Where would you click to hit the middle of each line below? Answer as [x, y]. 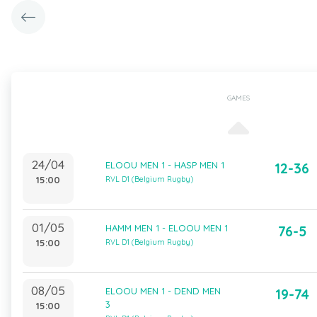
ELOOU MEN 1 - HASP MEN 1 [165, 165]
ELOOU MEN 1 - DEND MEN [163, 291]
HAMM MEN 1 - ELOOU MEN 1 [166, 228]
